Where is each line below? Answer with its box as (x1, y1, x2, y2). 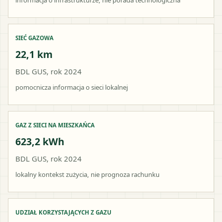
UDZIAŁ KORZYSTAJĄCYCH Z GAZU (15, 208, 111, 216)
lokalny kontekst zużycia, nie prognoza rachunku (15, 169, 160, 179)
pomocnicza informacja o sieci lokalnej (15, 82, 128, 92)
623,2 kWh (15, 134, 64, 148)
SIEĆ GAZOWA (15, 34, 54, 42)
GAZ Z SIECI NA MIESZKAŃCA (15, 121, 95, 129)
